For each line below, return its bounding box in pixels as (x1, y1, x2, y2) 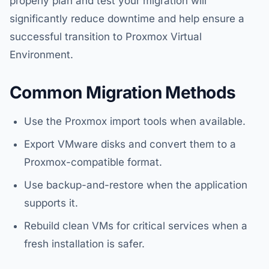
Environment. (10, 49, 73, 61)
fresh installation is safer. (24, 238, 145, 250)
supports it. (24, 197, 78, 210)
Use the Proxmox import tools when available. (24, 115, 246, 128)
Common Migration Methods (10, 82, 236, 103)
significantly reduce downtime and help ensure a (10, 13, 244, 25)
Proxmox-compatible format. (24, 156, 162, 169)
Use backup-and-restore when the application (24, 179, 247, 192)
